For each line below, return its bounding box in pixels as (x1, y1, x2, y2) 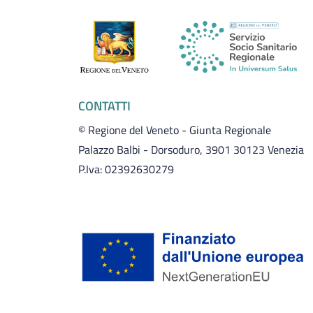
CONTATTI (78, 96, 131, 115)
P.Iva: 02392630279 (78, 161, 174, 177)
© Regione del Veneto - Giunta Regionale (78, 122, 274, 138)
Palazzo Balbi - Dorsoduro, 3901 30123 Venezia (78, 141, 307, 158)
